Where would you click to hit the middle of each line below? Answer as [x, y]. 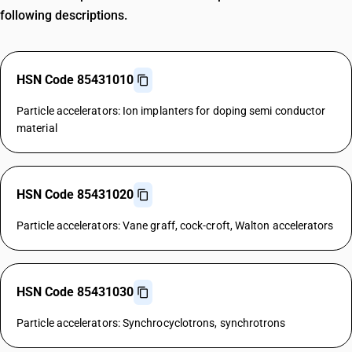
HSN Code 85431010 [75, 80]
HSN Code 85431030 [75, 292]
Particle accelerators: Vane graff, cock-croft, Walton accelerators [175, 225]
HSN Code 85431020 [75, 194]
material [37, 128]
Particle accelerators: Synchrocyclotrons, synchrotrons [151, 323]
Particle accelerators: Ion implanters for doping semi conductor [171, 111]
